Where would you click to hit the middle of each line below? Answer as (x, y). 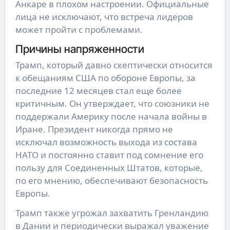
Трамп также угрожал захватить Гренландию (112, 213)
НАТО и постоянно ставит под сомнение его (109, 155)
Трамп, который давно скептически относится (114, 65)
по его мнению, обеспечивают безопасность (111, 181)
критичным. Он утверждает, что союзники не (112, 104)
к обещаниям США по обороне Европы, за (105, 78)
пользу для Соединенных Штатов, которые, (109, 168)
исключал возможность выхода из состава (106, 142)
